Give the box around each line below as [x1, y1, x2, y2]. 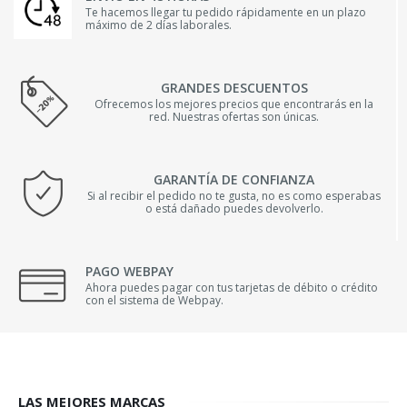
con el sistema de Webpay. [85, 292, 223, 308]
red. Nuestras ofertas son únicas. [149, 108, 319, 124]
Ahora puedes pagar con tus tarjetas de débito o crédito [85, 279, 378, 295]
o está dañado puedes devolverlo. [144, 200, 323, 216]
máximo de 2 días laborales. [85, 16, 232, 33]
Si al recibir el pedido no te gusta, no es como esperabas [87, 187, 381, 203]
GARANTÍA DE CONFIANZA [154, 170, 314, 188]
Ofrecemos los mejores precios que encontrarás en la [94, 95, 373, 112]
